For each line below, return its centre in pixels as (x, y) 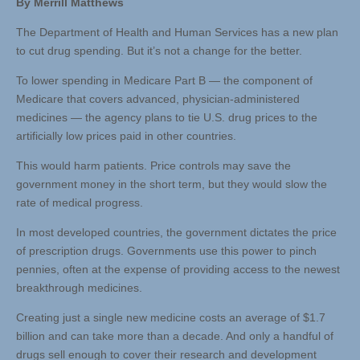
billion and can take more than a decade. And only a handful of (175, 336)
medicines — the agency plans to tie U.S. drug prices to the (167, 118)
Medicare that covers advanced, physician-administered (158, 99)
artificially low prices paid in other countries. (126, 136)
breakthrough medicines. (79, 288)
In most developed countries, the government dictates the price (176, 233)
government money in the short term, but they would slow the (172, 184)
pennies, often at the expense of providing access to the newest (178, 270)
